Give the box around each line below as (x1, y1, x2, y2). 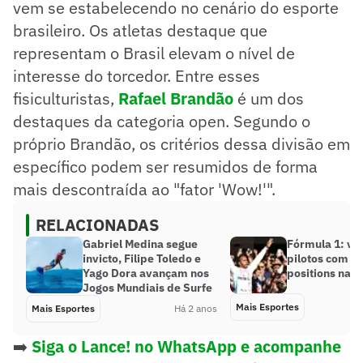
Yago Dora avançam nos (83, 265, 209, 280)
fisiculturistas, (13, 87, 118, 109)
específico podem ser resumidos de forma (13, 155, 318, 177)
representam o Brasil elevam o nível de (13, 41, 295, 64)
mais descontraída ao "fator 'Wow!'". (13, 177, 275, 200)
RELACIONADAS (36, 213, 159, 236)
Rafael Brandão (118, 87, 233, 109)
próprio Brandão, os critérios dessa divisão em (13, 132, 350, 155)
